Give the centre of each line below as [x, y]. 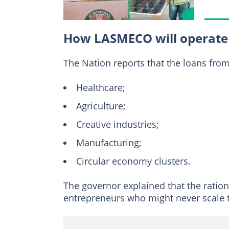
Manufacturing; [109, 142]
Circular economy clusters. [133, 161]
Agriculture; [101, 106]
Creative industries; [118, 124]
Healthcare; [101, 87]
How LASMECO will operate [146, 38]
